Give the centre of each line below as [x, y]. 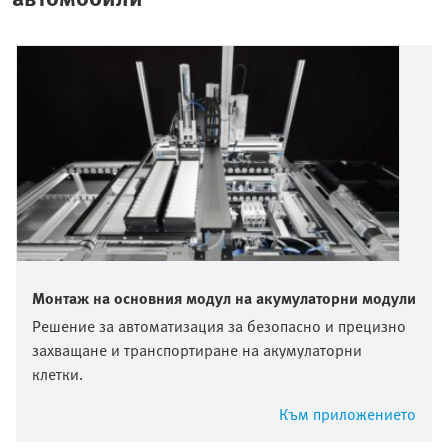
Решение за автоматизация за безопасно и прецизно [219, 326]
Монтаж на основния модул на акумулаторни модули [224, 298]
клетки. [57, 374]
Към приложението [347, 414]
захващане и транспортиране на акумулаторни [197, 350]
